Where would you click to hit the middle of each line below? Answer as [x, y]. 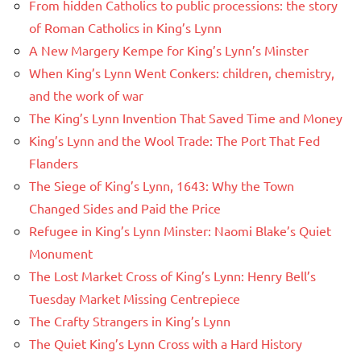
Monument [61, 253]
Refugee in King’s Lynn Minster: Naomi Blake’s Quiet [180, 231]
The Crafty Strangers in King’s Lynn [130, 321]
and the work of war [86, 95]
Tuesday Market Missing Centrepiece [135, 299]
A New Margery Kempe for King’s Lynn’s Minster [169, 50]
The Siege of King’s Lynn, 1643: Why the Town [162, 186]
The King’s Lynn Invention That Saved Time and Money [186, 118]
